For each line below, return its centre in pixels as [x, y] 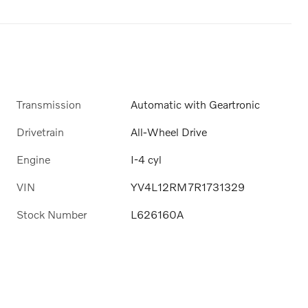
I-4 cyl [146, 159]
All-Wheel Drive [169, 131]
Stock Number [52, 214]
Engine [33, 159]
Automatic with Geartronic [196, 104]
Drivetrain [40, 131]
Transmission [49, 104]
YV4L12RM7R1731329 [188, 187]
